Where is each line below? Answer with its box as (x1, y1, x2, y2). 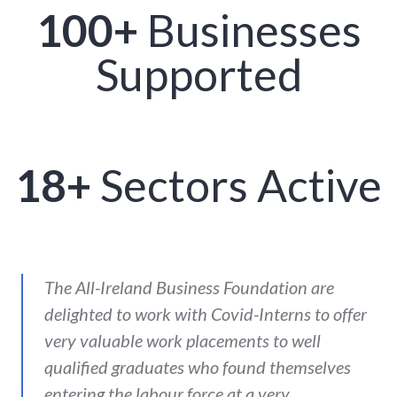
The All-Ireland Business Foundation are (44, 276, 334, 298)
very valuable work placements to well (44, 329, 321, 351)
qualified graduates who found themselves (44, 355, 351, 378)
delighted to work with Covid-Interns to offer (44, 302, 367, 324)
